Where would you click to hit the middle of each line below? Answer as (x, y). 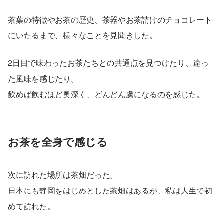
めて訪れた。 (31, 206)
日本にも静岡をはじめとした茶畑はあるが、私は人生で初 (110, 190)
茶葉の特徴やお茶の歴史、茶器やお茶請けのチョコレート (110, 19)
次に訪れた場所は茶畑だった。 (63, 174)
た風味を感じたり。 (43, 78)
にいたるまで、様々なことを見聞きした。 (82, 35)
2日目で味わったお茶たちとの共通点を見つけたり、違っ (108, 62)
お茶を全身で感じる (58, 141)
